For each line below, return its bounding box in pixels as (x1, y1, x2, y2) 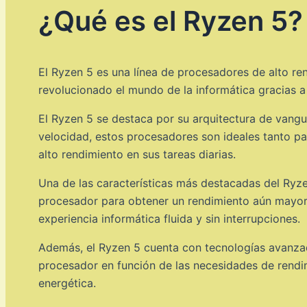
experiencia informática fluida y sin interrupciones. (38, 211, 300, 225)
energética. (38, 275, 96, 290)
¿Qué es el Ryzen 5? (38, 3, 303, 38)
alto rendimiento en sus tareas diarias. (38, 147, 236, 161)
